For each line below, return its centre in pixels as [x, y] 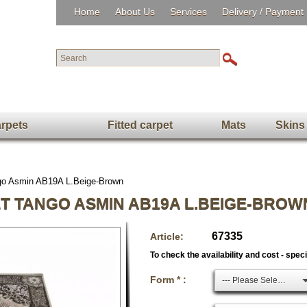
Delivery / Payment [263, 12]
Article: [167, 236]
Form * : [168, 280]
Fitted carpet [140, 125]
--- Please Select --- [282, 281]
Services [188, 12]
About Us [135, 12]
